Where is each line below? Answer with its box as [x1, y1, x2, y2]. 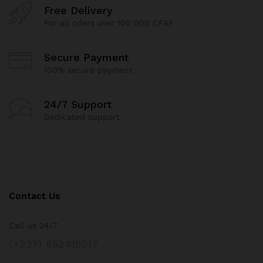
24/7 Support [44, 97, 112, 110]
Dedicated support [44, 112, 120, 122]
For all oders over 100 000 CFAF [44, 18, 174, 28]
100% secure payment [44, 65, 133, 75]
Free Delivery [44, 4, 113, 16]
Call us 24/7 [9, 221, 58, 231]
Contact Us [9, 190, 60, 202]
